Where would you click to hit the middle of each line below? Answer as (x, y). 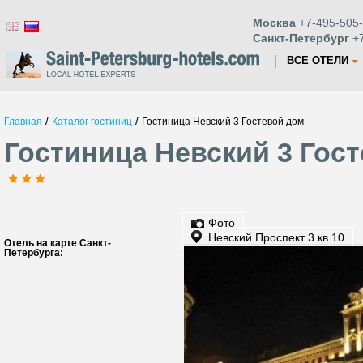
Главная (23, 122)
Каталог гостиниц (92, 122)
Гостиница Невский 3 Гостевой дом (223, 122)
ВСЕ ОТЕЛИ (318, 60)
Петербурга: (34, 253)
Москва (274, 23)
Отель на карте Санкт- (58, 243)
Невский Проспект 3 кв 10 (276, 237)
